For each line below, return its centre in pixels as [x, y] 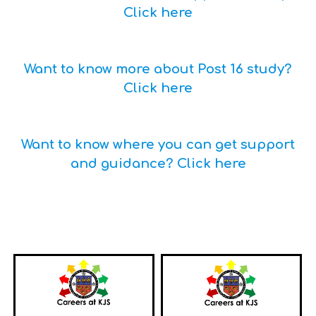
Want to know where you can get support [158, 145]
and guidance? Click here [158, 164]
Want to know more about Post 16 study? [158, 69]
